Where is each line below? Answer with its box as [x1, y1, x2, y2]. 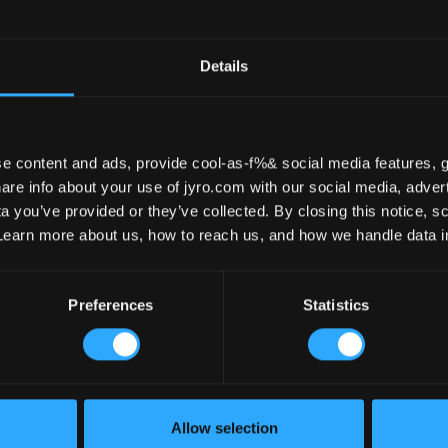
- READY [236, 345, 322, 368]
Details [199, 57, 249, 75]
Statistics [303, 296, 369, 314]
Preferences [68, 296, 154, 314]
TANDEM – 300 [236, 315, 386, 338]
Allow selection [170, 419, 278, 437]
